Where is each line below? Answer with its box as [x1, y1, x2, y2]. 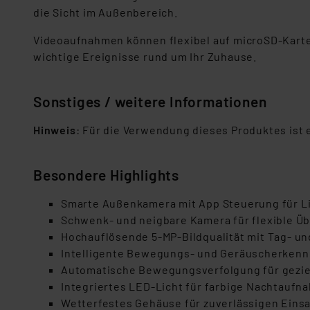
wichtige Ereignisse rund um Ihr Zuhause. [33, 50, 257, 63]
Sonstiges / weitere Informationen [33, 93, 271, 110]
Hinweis [33, 123, 76, 136]
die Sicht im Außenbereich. [33, 6, 178, 19]
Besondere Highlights [33, 166, 179, 183]
